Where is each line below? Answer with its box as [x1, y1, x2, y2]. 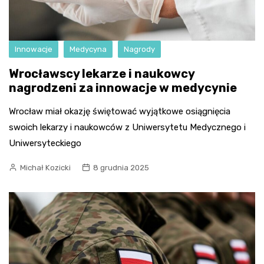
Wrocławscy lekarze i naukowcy [9, 67, 194, 81]
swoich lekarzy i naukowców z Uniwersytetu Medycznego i [9, 122, 246, 133]
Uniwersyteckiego [9, 138, 81, 148]
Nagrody [124, 45, 155, 54]
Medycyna [70, 45, 107, 54]
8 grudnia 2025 [93, 163, 149, 172]
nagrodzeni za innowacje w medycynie [9, 81, 237, 95]
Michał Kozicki [20, 163, 71, 172]
